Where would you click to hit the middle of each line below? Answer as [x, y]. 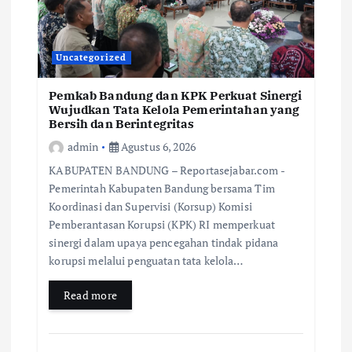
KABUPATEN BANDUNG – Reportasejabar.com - [167, 170]
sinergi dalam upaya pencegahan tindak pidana [164, 242]
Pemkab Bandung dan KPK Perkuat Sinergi [176, 96]
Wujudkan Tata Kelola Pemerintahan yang [174, 110]
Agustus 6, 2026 [157, 146]
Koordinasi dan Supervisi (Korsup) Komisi [150, 206]
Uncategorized [92, 58]
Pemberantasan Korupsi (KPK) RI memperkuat [162, 224]
